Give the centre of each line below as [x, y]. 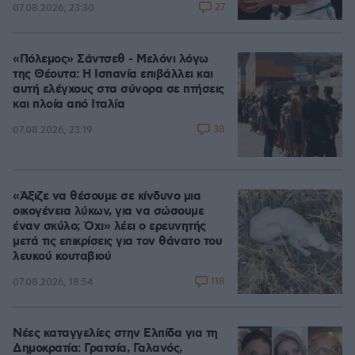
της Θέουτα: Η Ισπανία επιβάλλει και [113, 74]
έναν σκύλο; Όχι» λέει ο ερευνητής [109, 227]
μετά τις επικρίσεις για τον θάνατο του [117, 242]
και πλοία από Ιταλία [69, 105]
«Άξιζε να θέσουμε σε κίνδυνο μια [107, 197]
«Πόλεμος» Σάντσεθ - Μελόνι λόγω [111, 59]
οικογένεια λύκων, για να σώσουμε [108, 212]
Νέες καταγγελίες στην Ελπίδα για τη [115, 334]
